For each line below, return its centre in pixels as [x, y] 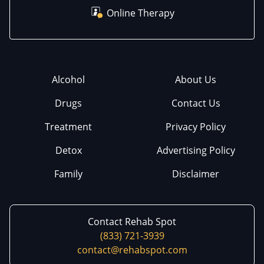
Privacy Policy [196, 126]
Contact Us [196, 103]
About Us [196, 79]
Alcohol [68, 79]
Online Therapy [140, 13]
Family [68, 174]
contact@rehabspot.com [132, 250]
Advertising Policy [196, 150]
